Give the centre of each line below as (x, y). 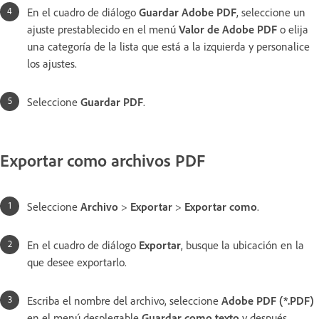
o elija (293, 29)
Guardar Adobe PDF (188, 12)
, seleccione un (271, 12)
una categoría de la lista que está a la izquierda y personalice (168, 46)
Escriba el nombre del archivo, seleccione (124, 301)
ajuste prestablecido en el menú (103, 29)
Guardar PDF (112, 101)
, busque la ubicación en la (242, 245)
